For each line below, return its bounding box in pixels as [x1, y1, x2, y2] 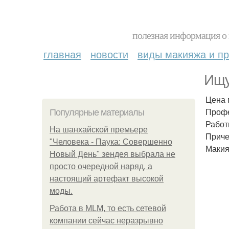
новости [90, 47, 128, 61]
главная [43, 47, 81, 61]
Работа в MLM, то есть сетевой [50, 204, 166, 213]
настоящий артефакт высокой [50, 174, 164, 183]
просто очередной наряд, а [50, 162, 152, 171]
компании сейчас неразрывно [50, 216, 163, 225]
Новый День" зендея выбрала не [50, 150, 175, 158]
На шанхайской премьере [50, 125, 148, 134]
